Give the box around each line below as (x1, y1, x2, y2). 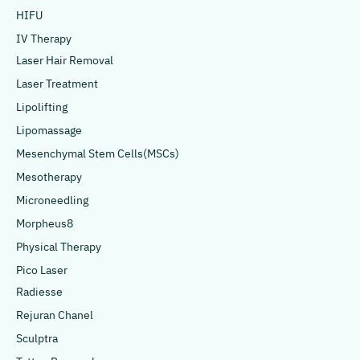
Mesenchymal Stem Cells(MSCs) (16, 145, 179, 164)
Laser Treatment (16, 75, 98, 94)
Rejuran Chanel (16, 306, 93, 325)
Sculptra (16, 329, 58, 349)
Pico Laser (16, 261, 67, 280)
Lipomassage (16, 121, 82, 141)
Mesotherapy (16, 168, 82, 187)
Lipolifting (16, 98, 67, 117)
